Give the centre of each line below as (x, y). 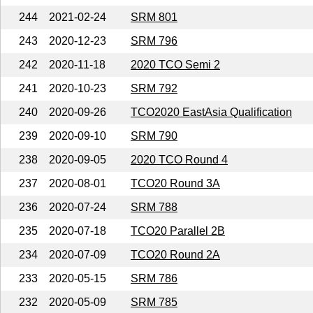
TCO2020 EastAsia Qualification (211, 112)
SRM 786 (154, 278)
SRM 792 (154, 88)
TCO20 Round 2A (175, 254)
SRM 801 (154, 17)
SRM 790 (154, 136)
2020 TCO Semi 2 (175, 64)
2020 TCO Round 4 (179, 159)
